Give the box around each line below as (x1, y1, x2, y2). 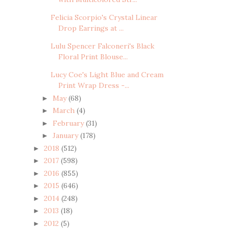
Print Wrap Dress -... (58, 81, 129, 90)
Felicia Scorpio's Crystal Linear (50, 13, 157, 22)
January (52, 131, 80, 141)
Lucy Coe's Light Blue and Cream (50, 70, 164, 80)
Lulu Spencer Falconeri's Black (50, 41, 154, 51)
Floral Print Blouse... (58, 52, 128, 62)
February (52, 118, 86, 128)
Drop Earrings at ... (58, 24, 124, 33)
